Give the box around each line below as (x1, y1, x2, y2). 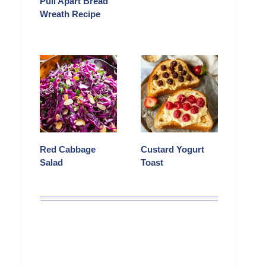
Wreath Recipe (40, 9, 100, 20)
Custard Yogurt (141, 144, 204, 155)
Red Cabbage (40, 144, 96, 155)
